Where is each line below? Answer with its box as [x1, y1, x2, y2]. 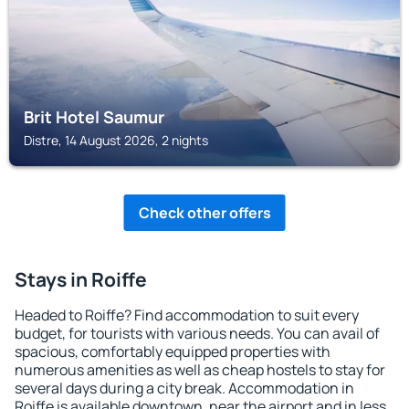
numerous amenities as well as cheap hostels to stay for [15, 360, 385, 380]
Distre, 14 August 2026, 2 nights [24, 131, 208, 149]
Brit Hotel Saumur [24, 106, 164, 128]
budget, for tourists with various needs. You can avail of [15, 323, 380, 343]
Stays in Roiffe [15, 267, 147, 292]
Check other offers [138, 203, 271, 223]
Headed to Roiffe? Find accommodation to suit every [15, 305, 359, 325]
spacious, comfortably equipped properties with [15, 341, 330, 362]
